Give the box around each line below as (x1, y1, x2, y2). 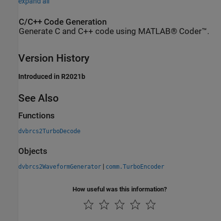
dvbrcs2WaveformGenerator (18, 163, 101, 171)
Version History (18, 52, 89, 65)
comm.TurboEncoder (106, 163, 164, 171)
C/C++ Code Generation (19, 17, 107, 27)
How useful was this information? (73, 185, 167, 193)
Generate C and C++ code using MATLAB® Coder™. (19, 27, 209, 36)
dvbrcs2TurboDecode (18, 128, 80, 135)
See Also (18, 92, 59, 104)
